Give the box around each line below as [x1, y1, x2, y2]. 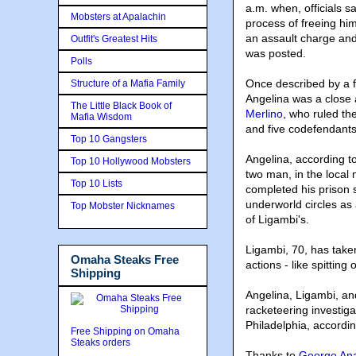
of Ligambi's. [246, 213, 309, 226]
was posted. [246, 47, 306, 60]
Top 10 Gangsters [71, 133, 147, 145]
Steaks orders [71, 337, 133, 348]
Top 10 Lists [71, 177, 122, 189]
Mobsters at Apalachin [71, 10, 166, 22]
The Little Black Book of [71, 99, 172, 111]
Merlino [246, 107, 283, 121]
